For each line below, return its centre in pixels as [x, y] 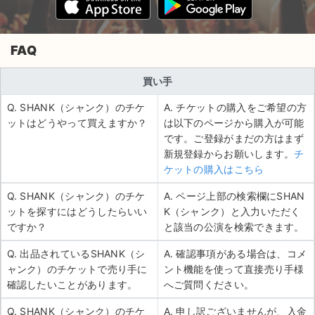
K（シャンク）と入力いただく [232, 211]
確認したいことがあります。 [72, 284]
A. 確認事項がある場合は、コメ [235, 253]
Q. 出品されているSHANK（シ [76, 253]
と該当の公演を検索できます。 [234, 227]
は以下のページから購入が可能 [234, 123]
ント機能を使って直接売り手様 [234, 269]
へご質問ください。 [209, 284]
